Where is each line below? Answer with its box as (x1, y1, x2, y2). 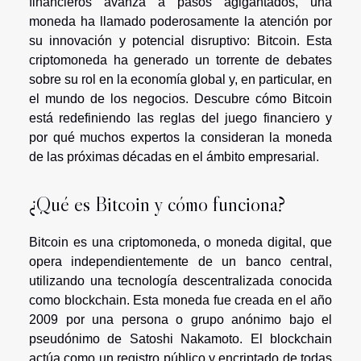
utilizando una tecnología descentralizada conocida (29, 273, 332, 288)
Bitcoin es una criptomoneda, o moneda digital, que (29, 234, 332, 249)
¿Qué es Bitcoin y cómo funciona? (29, 191, 285, 217)
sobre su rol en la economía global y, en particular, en (29, 73, 332, 87)
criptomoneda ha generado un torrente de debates (29, 53, 332, 68)
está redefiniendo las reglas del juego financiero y (29, 111, 332, 126)
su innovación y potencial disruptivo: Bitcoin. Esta (29, 34, 332, 48)
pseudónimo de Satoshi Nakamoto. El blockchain (29, 331, 332, 346)
